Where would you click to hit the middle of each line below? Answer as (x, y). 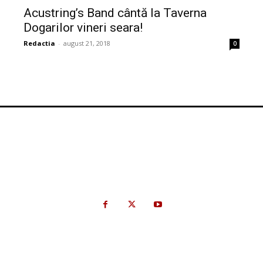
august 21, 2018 (87, 43)
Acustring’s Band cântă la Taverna (115, 13)
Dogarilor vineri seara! (83, 28)
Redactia (39, 43)
